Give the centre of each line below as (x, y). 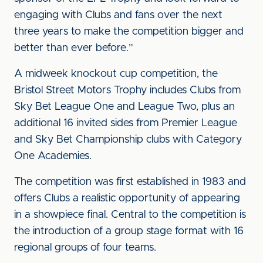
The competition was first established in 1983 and (130, 182)
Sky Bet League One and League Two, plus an (124, 107)
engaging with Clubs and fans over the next (118, 15)
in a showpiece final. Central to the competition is (130, 215)
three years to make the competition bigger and (129, 32)
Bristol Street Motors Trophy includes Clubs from (127, 90)
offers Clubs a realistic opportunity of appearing (127, 198)
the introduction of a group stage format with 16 (129, 231)
